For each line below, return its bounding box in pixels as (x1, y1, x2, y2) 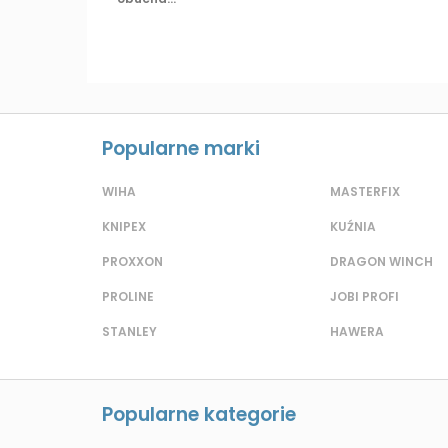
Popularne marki (102, 135, 260, 163)
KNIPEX (102, 218, 146, 236)
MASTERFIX (330, 183, 400, 201)
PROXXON (102, 253, 163, 271)
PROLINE (102, 288, 154, 306)
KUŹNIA (330, 218, 376, 236)
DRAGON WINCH (330, 253, 433, 271)
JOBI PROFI (330, 288, 399, 306)
